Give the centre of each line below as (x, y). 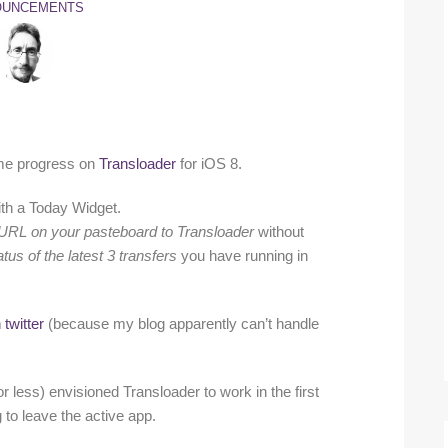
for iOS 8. (209, 164)
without (279, 232)
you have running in (242, 256)
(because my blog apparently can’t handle (181, 324)
